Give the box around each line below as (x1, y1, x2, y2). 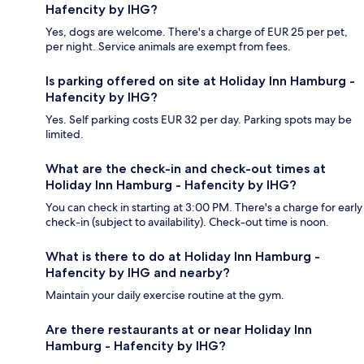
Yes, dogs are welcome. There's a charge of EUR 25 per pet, (45, 24, 348, 40)
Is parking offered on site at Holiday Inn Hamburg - (45, 73, 355, 89)
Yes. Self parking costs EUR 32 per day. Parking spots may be (45, 112, 352, 128)
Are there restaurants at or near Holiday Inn (45, 322, 312, 338)
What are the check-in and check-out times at (45, 161, 326, 177)
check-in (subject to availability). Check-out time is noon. (45, 214, 329, 230)
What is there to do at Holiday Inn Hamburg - (45, 249, 320, 265)
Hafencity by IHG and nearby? (45, 265, 230, 281)
